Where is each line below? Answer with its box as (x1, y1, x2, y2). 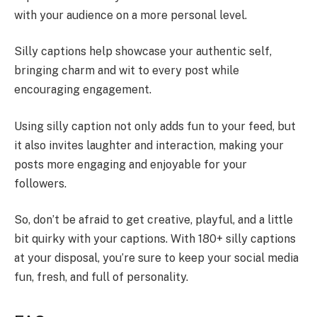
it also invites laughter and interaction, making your (14, 138, 284, 152)
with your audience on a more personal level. (14, 8, 250, 22)
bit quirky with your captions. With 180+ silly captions (14, 232, 296, 246)
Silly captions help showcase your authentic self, (14, 45, 272, 59)
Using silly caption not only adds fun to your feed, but (14, 119, 296, 133)
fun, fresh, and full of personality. (14, 270, 188, 284)
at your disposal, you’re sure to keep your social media (14, 251, 299, 265)
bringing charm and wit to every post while (14, 64, 239, 78)
